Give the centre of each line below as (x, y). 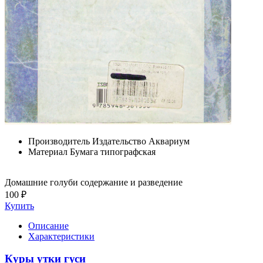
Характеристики (61, 236)
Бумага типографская (113, 151)
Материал (48, 151)
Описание (48, 225)
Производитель (59, 141)
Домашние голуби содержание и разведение (94, 182)
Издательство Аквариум (141, 141)
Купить (19, 205)
